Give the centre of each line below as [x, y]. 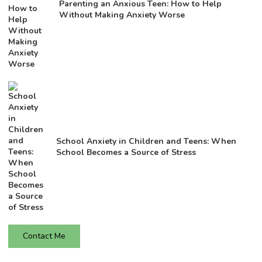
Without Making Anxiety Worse [122, 15]
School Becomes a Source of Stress [126, 153]
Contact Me [44, 236]
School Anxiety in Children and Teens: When [146, 142]
